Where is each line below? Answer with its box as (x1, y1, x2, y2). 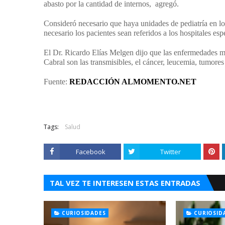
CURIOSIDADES (61, 209, 106, 216)
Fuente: (44, 77, 69, 86)
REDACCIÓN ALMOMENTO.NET (69, 77, 196, 86)
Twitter (160, 147, 181, 156)
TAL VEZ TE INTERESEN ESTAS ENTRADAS (50, 178, 200, 188)
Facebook (75, 147, 105, 156)
